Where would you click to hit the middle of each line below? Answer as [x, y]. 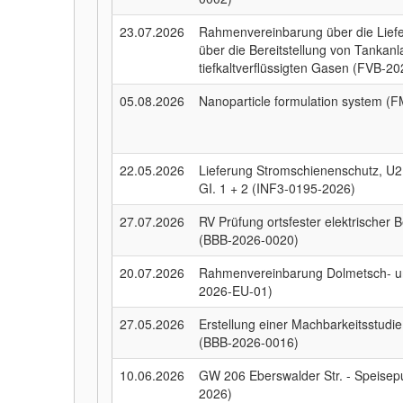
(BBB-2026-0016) [249, 342]
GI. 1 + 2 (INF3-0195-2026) [278, 188]
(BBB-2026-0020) [249, 239]
